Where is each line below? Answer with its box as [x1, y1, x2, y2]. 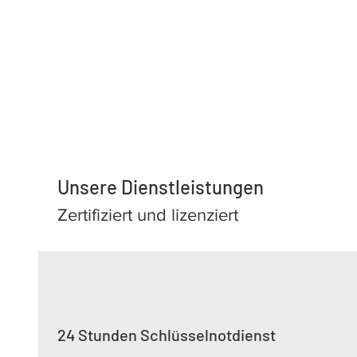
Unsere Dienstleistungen [57, 175, 264, 198]
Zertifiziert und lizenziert [57, 206, 238, 224]
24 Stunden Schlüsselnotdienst [57, 325, 276, 344]
